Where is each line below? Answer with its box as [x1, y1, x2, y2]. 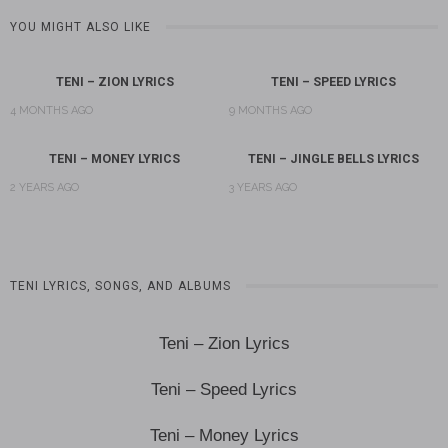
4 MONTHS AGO [10, 103, 93, 117]
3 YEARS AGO [229, 180, 297, 194]
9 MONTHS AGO [229, 103, 312, 117]
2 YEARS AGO [10, 180, 79, 194]
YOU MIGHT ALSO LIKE [10, 19, 151, 34]
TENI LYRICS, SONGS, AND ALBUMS [10, 278, 231, 293]
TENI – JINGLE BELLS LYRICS [248, 150, 419, 166]
